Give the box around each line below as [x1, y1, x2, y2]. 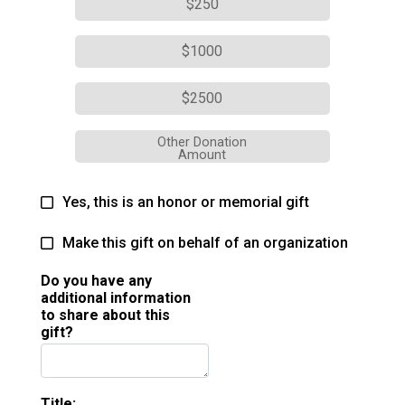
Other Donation [157, 135, 248, 151]
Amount [178, 147, 227, 164]
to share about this [41, 306, 170, 325]
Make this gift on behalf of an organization [62, 234, 348, 252]
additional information [41, 289, 191, 307]
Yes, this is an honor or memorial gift [62, 193, 309, 212]
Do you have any [41, 272, 152, 290]
